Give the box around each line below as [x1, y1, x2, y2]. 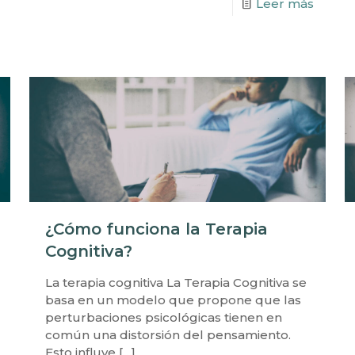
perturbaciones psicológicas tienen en [44, 309, 282, 325]
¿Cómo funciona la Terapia [44, 219, 268, 239]
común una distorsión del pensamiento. [44, 326, 291, 342]
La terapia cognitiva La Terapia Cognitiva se [44, 274, 307, 290]
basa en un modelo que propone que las [44, 292, 301, 307]
